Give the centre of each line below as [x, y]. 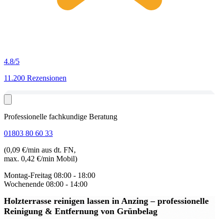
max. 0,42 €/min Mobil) [41, 159]
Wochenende [24, 184]
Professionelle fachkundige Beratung [61, 117]
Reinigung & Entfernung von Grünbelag [81, 211]
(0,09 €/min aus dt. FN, [40, 150]
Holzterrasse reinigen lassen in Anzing [77, 201]
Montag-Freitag [28, 175]
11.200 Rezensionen [35, 78]
